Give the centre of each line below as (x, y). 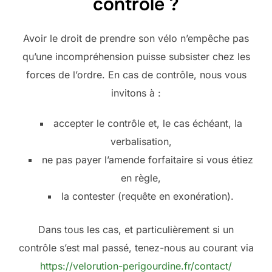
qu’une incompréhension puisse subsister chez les (136, 57)
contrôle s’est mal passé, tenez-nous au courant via (136, 248)
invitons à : (136, 93)
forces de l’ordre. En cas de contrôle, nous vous (136, 75)
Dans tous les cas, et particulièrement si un (136, 230)
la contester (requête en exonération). (148, 196)
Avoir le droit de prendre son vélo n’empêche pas (136, 39)
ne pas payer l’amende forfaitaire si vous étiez (148, 160)
